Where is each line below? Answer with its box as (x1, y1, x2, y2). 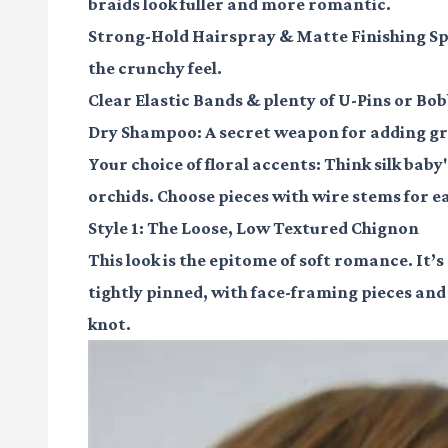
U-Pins (338, 90, 391, 111)
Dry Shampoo (88, 122, 197, 143)
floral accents (205, 154, 316, 175)
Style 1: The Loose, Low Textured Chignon (88, 218, 419, 239)
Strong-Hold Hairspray (88, 26, 276, 47)
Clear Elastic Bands (88, 90, 243, 111)
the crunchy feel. (88, 58, 222, 79)
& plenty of (243, 90, 338, 111)
